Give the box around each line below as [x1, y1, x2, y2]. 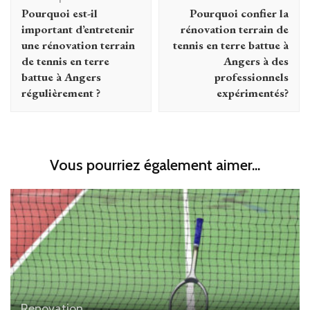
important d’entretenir [21, 21, 134, 37]
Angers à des [224, 53, 289, 69]
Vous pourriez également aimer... [50, 155, 260, 174]
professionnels [215, 69, 289, 84]
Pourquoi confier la [190, 5, 289, 21]
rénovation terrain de [181, 21, 289, 37]
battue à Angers [21, 69, 101, 84]
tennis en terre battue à [173, 37, 289, 53]
